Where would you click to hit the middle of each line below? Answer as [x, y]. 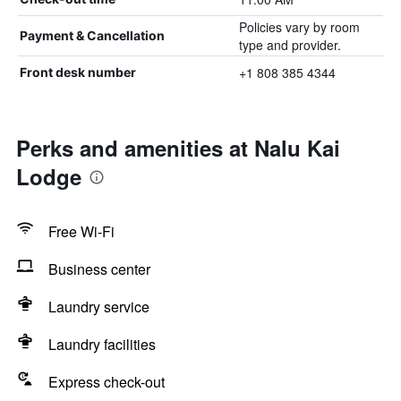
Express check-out [107, 382]
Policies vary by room [299, 27]
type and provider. [290, 45]
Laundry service [99, 307]
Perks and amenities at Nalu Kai [178, 148]
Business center [99, 269]
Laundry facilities [102, 344]
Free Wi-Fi [81, 231]
